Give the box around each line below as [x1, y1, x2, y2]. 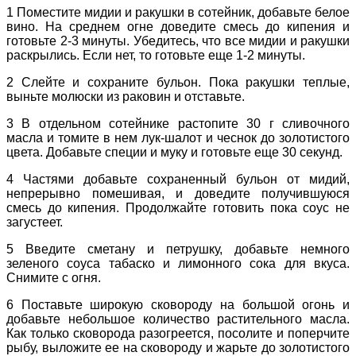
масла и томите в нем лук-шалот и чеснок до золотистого [6, 131, 350, 145]
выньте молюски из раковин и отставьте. [6, 90, 245, 104]
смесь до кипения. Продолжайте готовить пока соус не [6, 201, 350, 215]
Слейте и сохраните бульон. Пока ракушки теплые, [14, 75, 350, 90]
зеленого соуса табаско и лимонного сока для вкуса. [6, 257, 350, 271]
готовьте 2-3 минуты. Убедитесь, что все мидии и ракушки [6, 34, 350, 48]
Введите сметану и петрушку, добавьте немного [14, 242, 350, 257]
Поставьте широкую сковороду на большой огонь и [14, 298, 350, 312]
